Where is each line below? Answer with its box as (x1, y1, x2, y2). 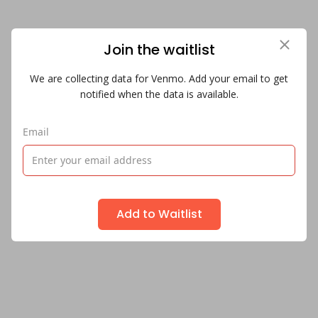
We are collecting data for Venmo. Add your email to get (30, 71, 288, 85)
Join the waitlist (103, 39, 215, 60)
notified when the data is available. (79, 87, 238, 101)
